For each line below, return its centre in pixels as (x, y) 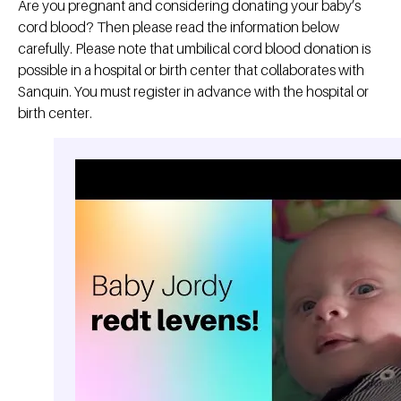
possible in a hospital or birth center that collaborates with (191, 70)
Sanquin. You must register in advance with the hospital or (193, 92)
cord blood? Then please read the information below (179, 27)
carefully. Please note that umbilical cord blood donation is (194, 49)
